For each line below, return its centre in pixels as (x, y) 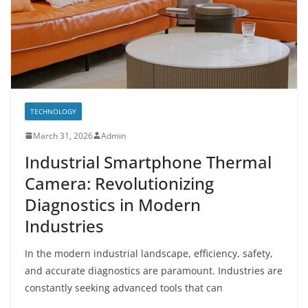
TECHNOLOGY (53, 111)
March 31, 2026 (63, 135)
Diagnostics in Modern (113, 204)
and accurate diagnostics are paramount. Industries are (154, 270)
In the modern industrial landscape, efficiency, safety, (149, 253)
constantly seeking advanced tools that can (124, 287)
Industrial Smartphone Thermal (148, 162)
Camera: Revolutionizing (119, 183)
